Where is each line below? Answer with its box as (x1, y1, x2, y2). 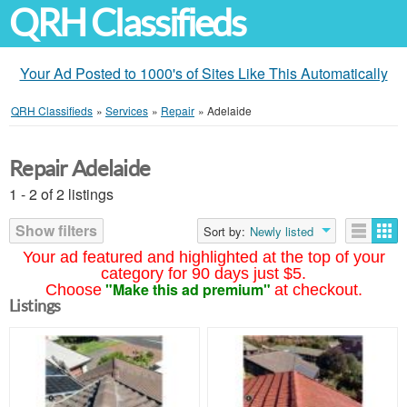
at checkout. (273, 281, 362, 299)
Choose (45, 281, 102, 299)
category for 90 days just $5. (101, 264, 306, 283)
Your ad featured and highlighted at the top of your (22, 248, 385, 266)
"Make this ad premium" (104, 279, 271, 300)
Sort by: (203, 223, 245, 240)
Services (105, 103, 148, 118)
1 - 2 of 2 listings (9, 184, 114, 204)
